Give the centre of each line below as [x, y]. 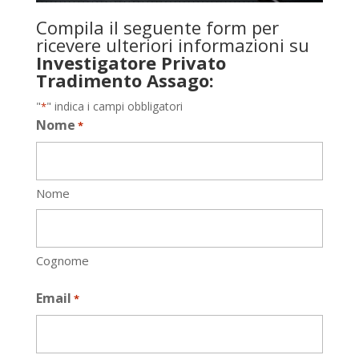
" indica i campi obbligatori [114, 107]
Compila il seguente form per [157, 28]
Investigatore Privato [131, 63]
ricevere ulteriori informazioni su [172, 45]
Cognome [62, 261]
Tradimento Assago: [125, 81]
